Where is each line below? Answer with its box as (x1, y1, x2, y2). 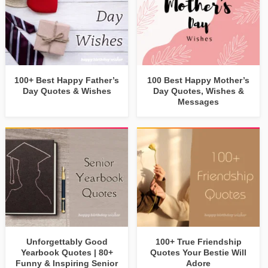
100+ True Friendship (155, 237, 242, 247)
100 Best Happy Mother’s (147, 75, 250, 86)
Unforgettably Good (26, 237, 108, 247)
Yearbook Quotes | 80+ (20, 248, 113, 258)
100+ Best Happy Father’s (14, 75, 120, 86)
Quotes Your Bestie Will (150, 248, 247, 258)
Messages (178, 97, 220, 107)
